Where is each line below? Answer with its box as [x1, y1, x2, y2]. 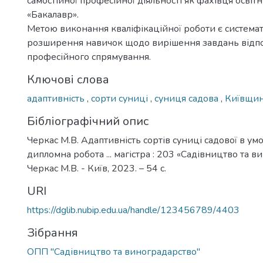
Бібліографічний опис [27, 113, 149, 129]
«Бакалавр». [27, 8, 79, 21]
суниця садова [154, 92, 221, 105]
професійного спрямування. [27, 50, 151, 63]
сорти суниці [91, 92, 150, 105]
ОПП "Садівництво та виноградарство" [27, 245, 200, 258]
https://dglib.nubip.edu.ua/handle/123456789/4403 [27, 204, 240, 217]
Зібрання [27, 225, 78, 241]
